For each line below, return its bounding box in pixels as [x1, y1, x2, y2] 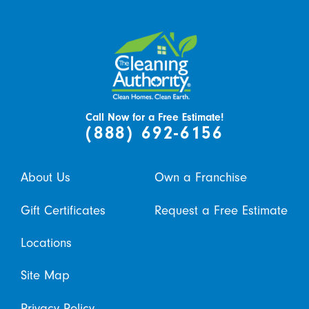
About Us [20, 170, 70, 186]
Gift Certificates [20, 202, 106, 218]
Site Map [20, 268, 70, 283]
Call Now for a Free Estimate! [86, 110, 223, 123]
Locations [20, 235, 72, 251]
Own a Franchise [154, 170, 247, 186]
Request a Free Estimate [154, 202, 288, 218]
